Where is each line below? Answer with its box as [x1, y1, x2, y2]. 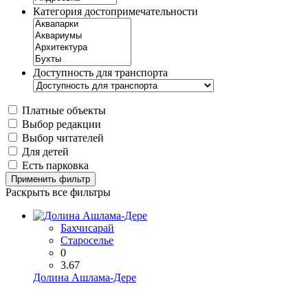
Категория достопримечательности [33, 5, 198, 17]
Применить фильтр [11, 173, 90, 184]
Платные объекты [22, 104, 106, 116]
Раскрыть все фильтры [5, 186, 111, 198]
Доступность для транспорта [33, 66, 168, 78]
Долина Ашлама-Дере [33, 271, 136, 283]
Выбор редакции [22, 118, 101, 130]
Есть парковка [22, 159, 89, 171]
